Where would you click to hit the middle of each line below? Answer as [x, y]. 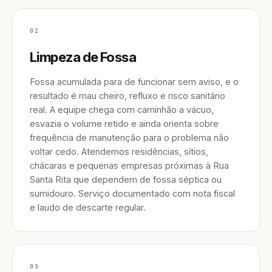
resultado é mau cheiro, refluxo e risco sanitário [127, 96]
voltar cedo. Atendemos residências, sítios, [119, 151]
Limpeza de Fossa [83, 57]
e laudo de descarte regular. [88, 207]
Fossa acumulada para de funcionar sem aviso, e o [134, 82]
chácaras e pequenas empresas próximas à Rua [129, 165]
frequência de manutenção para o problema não [129, 138]
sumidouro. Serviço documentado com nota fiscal [132, 193]
